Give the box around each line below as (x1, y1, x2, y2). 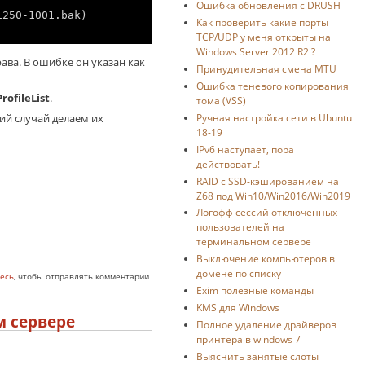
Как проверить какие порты (196, 15, 328, 29)
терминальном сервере (196, 235, 311, 248)
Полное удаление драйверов (196, 318, 336, 332)
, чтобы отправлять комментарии (13, 271, 149, 282)
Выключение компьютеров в (196, 252, 335, 266)
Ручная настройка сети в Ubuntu (196, 110, 352, 124)
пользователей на (196, 220, 284, 234)
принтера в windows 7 (196, 332, 301, 346)
